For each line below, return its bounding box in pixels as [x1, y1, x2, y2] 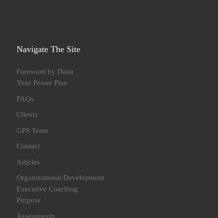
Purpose [17, 196, 41, 204]
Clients [17, 110, 38, 119]
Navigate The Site [17, 44, 81, 54]
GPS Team [17, 126, 49, 134]
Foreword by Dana [17, 67, 74, 76]
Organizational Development [17, 173, 105, 182]
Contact [17, 142, 40, 150]
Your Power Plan [17, 78, 68, 87]
